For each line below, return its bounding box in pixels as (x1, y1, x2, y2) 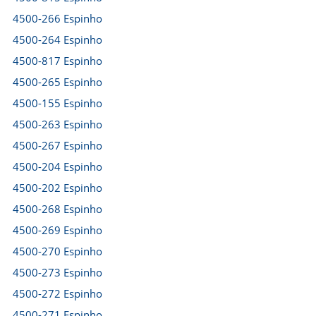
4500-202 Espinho (13, 181, 102, 195)
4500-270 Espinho (13, 244, 102, 258)
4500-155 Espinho (13, 96, 102, 110)
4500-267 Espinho (13, 138, 102, 152)
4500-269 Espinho (13, 223, 102, 237)
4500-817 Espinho (13, 54, 102, 68)
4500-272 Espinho (13, 286, 102, 300)
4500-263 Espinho (13, 117, 102, 131)
